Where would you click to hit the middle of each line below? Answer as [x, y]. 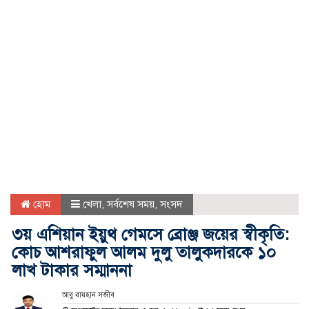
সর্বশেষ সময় [131, 204]
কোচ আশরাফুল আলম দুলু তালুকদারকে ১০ [144, 252]
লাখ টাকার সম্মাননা [72, 270]
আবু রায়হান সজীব [88, 295]
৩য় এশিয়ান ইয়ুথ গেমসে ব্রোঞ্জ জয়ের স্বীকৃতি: [150, 234]
